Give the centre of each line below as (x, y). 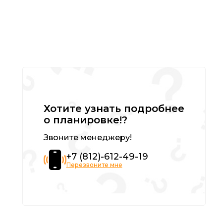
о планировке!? (85, 120)
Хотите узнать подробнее (114, 108)
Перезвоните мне (94, 165)
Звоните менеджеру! (87, 137)
